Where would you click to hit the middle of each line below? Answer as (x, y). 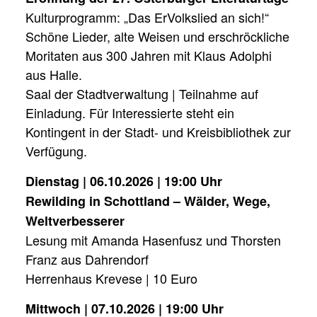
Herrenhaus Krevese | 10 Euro (113, 278)
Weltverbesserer (75, 220)
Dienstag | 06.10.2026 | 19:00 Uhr (124, 181)
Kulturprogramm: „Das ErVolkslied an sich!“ (147, 17)
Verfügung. (58, 150)
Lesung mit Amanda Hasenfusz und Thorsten (153, 240)
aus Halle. (54, 74)
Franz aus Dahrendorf (87, 259)
